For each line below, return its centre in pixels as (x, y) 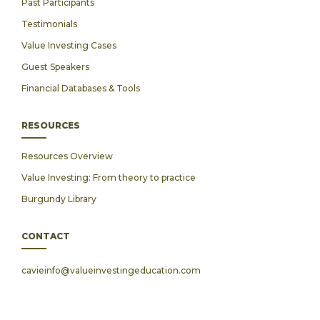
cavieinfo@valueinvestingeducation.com (111, 270)
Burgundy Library (59, 199)
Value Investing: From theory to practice (109, 177)
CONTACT (46, 236)
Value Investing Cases (69, 45)
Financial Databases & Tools (81, 88)
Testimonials (49, 24)
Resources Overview (67, 156)
